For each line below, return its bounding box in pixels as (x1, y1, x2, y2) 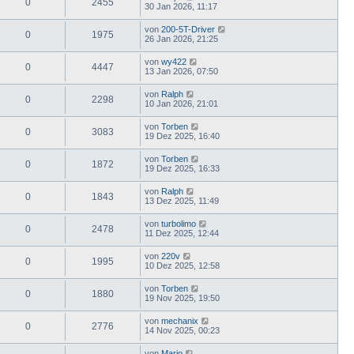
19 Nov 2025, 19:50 (145, 292, 220, 303)
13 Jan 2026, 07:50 (145, 66, 218, 76)
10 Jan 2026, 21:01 (145, 98, 218, 108)
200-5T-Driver (161, 24, 215, 34)
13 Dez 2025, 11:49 (145, 195, 219, 205)
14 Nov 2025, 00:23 (145, 325, 220, 335)
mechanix (161, 315, 198, 326)
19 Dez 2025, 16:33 (145, 163, 220, 173)
